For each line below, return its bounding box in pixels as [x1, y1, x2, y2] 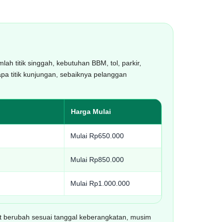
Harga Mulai [71, 108, 111, 115]
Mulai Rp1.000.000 [70, 179, 130, 187]
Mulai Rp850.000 [70, 156, 124, 164]
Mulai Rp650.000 [70, 132, 124, 140]
